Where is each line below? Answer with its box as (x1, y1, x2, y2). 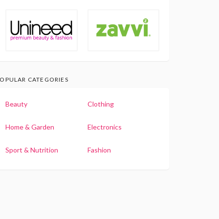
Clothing (88, 100, 114, 109)
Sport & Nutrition (5, 146, 59, 154)
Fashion (88, 146, 111, 154)
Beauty (5, 100, 28, 109)
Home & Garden (5, 123, 55, 131)
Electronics (88, 123, 122, 131)
